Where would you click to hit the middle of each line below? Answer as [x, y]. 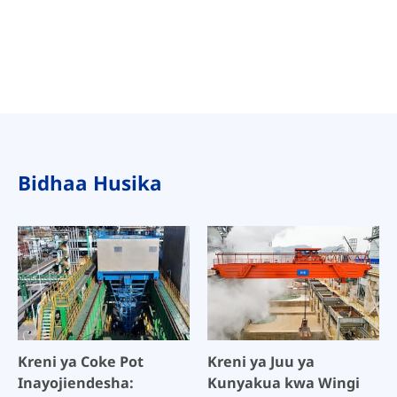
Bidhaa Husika [90, 183]
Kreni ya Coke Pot [80, 362]
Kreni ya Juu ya [261, 362]
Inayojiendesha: [75, 383]
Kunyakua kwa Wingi [283, 383]
